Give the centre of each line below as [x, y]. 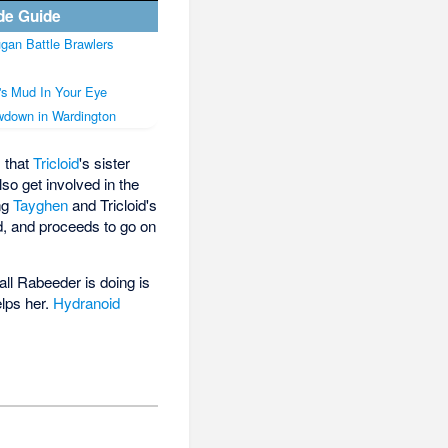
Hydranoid [87, 303]
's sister [105, 163]
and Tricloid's [113, 205]
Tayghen [41, 205]
